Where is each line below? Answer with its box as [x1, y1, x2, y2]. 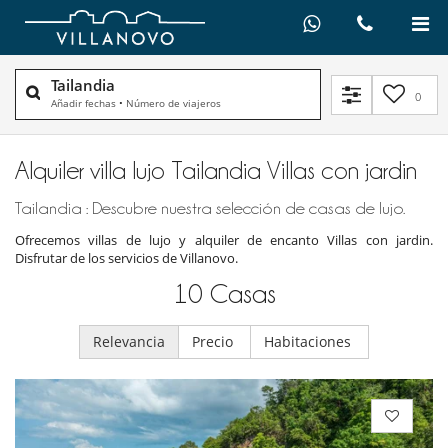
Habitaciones [264, 332, 355, 352]
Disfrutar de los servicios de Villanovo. [15, 249, 238, 268]
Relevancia [93, 332, 165, 352]
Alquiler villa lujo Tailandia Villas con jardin [15, 157, 417, 184]
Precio [192, 332, 237, 352]
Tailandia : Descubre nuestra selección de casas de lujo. [15, 199, 405, 218]
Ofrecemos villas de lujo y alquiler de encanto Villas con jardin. [15, 231, 433, 250]
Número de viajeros [126, 96, 221, 111]
